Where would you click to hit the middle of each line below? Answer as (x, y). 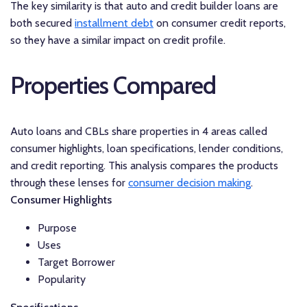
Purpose (57, 228)
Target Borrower (76, 262)
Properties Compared (113, 85)
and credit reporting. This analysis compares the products (144, 165)
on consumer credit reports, (220, 23)
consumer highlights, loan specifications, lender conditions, (147, 148)
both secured (42, 23)
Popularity (62, 279)
